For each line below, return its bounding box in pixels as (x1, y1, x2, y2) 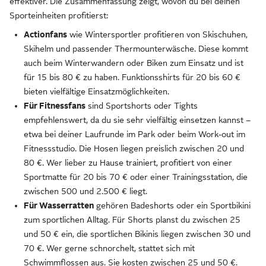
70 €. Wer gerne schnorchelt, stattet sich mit (24, 243, 195, 253)
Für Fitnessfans (24, 101, 85, 110)
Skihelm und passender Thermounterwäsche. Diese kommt (24, 44, 248, 53)
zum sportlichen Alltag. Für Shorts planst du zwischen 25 (24, 215, 240, 224)
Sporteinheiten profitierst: (9, 11, 108, 20)
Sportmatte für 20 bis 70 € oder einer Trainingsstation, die (24, 172, 248, 182)
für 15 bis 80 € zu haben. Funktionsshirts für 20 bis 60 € (24, 72, 240, 82)
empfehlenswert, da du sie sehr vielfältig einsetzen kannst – (24, 115, 251, 125)
